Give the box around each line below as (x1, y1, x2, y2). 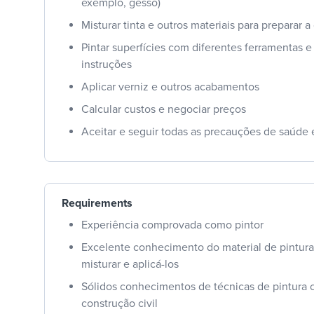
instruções (81, 57, 132, 71)
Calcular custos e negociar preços (81, 102, 246, 116)
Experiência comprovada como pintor (81, 217, 264, 232)
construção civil (81, 296, 158, 310)
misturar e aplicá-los (81, 257, 179, 271)
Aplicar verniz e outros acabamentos (81, 79, 259, 94)
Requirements (62, 196, 132, 210)
